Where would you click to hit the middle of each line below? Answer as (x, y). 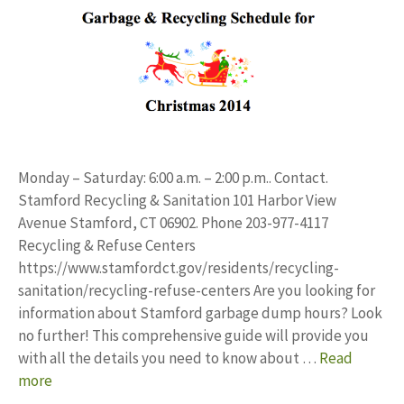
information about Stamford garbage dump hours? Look (200, 313)
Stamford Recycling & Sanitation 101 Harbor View (177, 200)
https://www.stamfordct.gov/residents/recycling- (179, 268)
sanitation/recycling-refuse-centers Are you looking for (197, 290)
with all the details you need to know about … (169, 358)
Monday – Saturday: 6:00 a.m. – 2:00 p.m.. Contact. (173, 178)
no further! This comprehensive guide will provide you (193, 335)
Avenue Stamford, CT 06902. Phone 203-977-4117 (173, 223)
